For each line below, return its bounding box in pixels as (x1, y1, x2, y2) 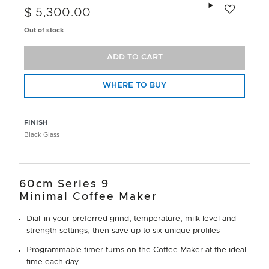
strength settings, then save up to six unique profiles (26, 226, 220, 235)
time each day (26, 258, 79, 266)
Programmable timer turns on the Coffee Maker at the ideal (26, 246, 246, 254)
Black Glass (24, 131, 59, 138)
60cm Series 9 (19, 178, 109, 190)
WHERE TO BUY (103, 82, 166, 90)
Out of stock (24, 26, 64, 34)
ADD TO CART (106, 53, 163, 62)
